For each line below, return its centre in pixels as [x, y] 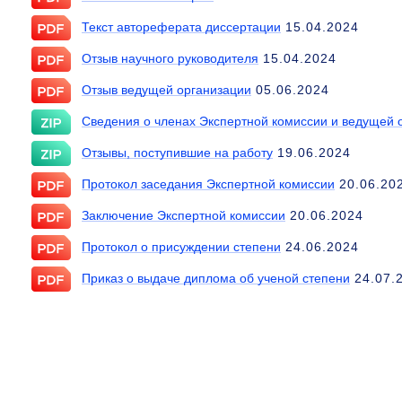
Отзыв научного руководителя [170, 59]
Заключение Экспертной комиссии [184, 216]
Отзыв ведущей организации [166, 90]
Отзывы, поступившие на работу [177, 153]
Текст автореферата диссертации [181, 27]
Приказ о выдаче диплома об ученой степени [216, 279]
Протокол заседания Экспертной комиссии [208, 184]
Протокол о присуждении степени [181, 247]
